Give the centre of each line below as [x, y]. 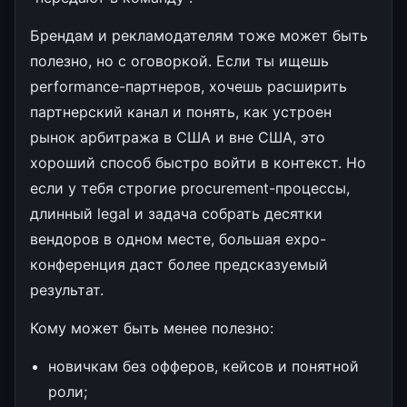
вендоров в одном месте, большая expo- [178, 238]
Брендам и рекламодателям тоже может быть [199, 35]
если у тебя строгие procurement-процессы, [190, 188]
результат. [67, 289]
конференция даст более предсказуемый [179, 264]
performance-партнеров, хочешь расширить [189, 86]
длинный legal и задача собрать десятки [176, 213]
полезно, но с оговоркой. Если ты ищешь [179, 60]
